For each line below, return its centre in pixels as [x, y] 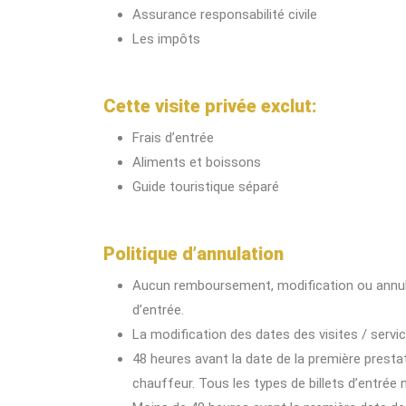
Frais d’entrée [173, 138]
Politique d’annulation [193, 254]
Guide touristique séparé [206, 187]
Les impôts [166, 39]
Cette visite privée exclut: [210, 106]
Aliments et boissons [197, 162]
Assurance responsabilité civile [225, 14]
